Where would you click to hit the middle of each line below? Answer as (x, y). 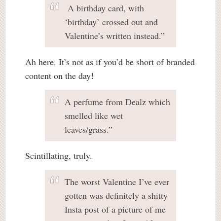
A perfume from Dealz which (117, 102)
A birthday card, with (104, 8)
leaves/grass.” (89, 129)
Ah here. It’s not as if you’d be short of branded (110, 62)
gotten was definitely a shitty (116, 195)
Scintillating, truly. (59, 155)
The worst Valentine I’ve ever (117, 182)
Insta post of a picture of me (115, 209)
